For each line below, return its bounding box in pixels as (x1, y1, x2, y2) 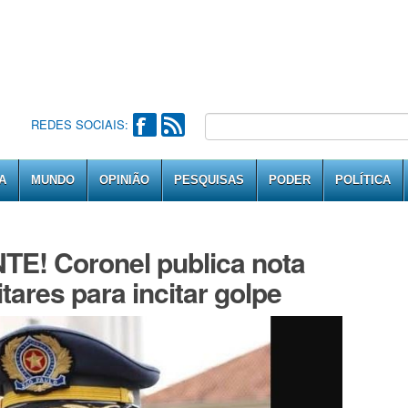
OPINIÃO (99, 173, 149, 187)
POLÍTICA (335, 173, 391, 187)
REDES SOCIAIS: (30, 116, 128, 133)
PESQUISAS (174, 173, 244, 187)
